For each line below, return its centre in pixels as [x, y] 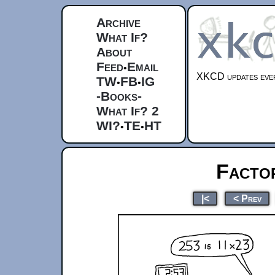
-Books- [119, 96]
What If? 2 [128, 111]
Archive [118, 22]
